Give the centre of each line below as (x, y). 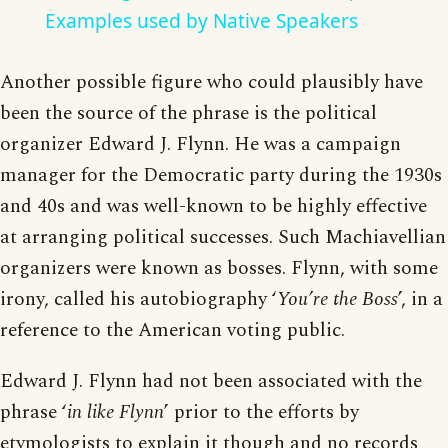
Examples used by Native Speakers (201, 21)
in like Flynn (115, 413)
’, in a (420, 300)
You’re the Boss (337, 300)
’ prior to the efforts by (261, 413)
